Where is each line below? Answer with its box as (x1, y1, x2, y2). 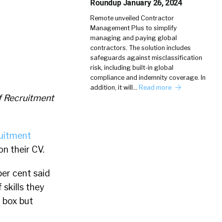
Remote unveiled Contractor (90, 14, 174, 22)
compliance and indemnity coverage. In (90, 74, 206, 81)
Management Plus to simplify (90, 24, 177, 32)
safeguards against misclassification (90, 54, 202, 61)
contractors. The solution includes (90, 44, 191, 52)
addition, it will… (90, 84, 139, 91)
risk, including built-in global (90, 64, 173, 71)
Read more (139, 84, 173, 91)
